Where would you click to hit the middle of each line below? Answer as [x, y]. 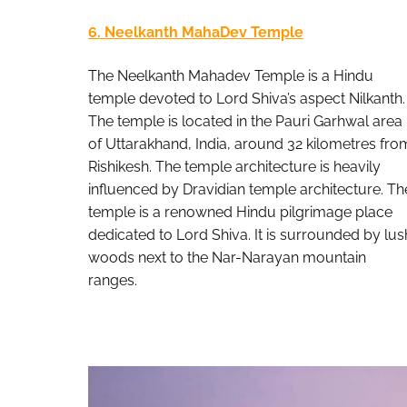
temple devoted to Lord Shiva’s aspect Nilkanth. [247, 98]
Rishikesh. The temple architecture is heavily [234, 166]
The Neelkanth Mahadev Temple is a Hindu [231, 75]
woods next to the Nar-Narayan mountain [227, 257]
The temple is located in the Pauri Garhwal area [245, 121]
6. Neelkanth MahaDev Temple [196, 33]
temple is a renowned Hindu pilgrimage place [240, 212]
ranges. [113, 280]
